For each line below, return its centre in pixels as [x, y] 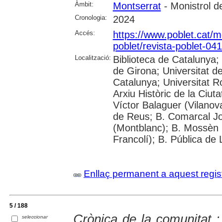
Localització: [93, 58]
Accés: [85, 33]
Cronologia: [91, 18]
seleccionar [35, 217]
